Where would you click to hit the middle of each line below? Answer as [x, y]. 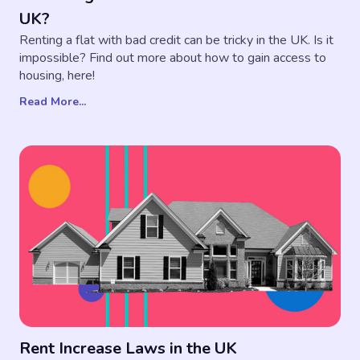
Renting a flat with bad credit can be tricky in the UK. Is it [176, 41]
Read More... [53, 102]
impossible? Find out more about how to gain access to [173, 58]
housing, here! [57, 76]
